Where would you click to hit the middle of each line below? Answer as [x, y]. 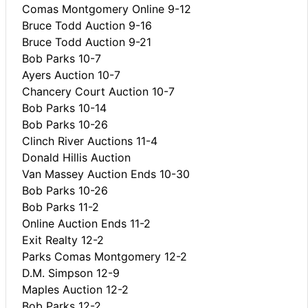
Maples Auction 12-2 [75, 289]
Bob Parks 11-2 [60, 207]
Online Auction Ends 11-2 [86, 223]
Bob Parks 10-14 [64, 108]
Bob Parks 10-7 [62, 58]
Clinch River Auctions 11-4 [90, 141]
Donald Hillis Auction [76, 157]
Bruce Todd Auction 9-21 [87, 42]
